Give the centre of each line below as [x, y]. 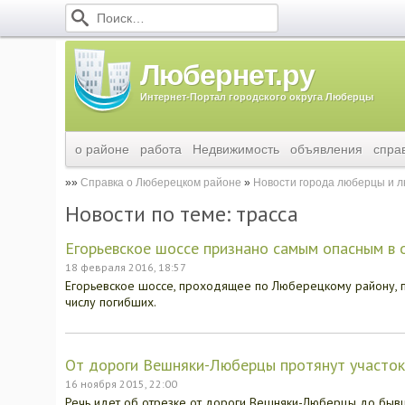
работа [161, 149]
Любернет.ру [227, 75]
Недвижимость [236, 149]
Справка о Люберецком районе [161, 183]
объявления [326, 149]
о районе [102, 149]
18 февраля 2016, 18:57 [126, 267]
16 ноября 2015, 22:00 [121, 384]
